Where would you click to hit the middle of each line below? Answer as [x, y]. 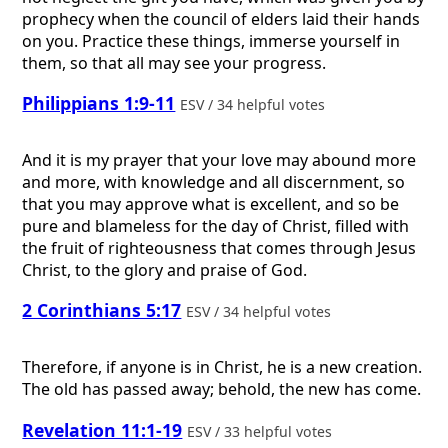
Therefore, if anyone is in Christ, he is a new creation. [222, 367]
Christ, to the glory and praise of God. [165, 269]
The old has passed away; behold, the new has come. [222, 389]
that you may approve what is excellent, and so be [211, 203]
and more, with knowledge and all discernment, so [214, 181]
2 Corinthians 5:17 [102, 310]
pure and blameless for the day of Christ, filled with [216, 225]
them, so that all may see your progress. [174, 62]
